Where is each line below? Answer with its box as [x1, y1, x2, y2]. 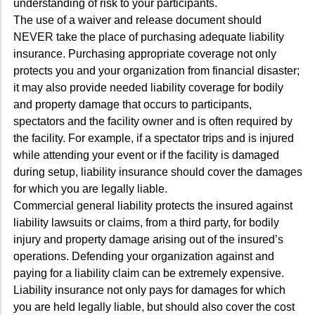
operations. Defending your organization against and [13, 250, 274, 262]
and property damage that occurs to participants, [13, 98, 252, 110]
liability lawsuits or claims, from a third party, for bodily [13, 216, 279, 229]
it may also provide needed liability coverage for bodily [13, 81, 283, 94]
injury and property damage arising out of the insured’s [13, 233, 283, 245]
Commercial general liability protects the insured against [13, 199, 292, 212]
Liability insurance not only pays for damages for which [13, 283, 285, 296]
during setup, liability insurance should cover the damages [13, 165, 302, 178]
